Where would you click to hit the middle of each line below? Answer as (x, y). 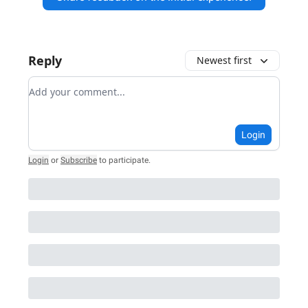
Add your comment (78, 85)
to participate (124, 161)
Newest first (224, 60)
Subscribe (79, 161)
